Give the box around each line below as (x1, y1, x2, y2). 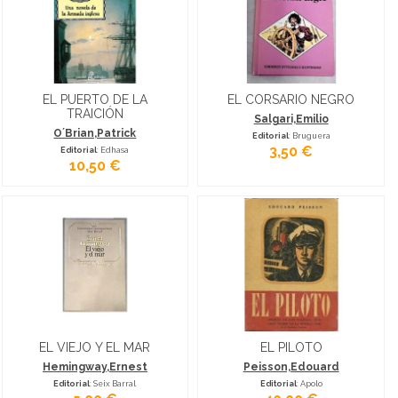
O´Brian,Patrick (53, 126, 137, 139)
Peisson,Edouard (243, 361, 339, 374)
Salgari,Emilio (253, 112, 329, 125)
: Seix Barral (90, 378, 137, 389)
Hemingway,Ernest (42, 361, 147, 374)
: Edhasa (97, 144, 130, 155)
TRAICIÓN (66, 106, 123, 121)
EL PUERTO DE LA (42, 92, 147, 107)
